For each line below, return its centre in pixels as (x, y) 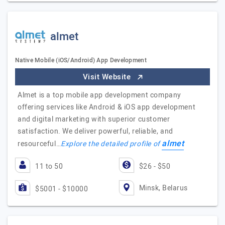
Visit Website (108, 77)
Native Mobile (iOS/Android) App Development (81, 60)
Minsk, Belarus (163, 188)
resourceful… (39, 144)
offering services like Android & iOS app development (107, 107)
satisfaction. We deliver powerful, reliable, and (95, 131)
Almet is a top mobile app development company (100, 95)
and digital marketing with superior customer (94, 119)
